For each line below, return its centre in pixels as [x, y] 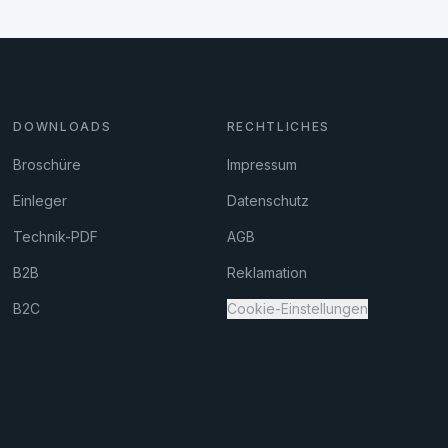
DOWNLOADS [62, 126]
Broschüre [47, 164]
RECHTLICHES [278, 126]
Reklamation [266, 272]
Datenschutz [267, 200]
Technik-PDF [56, 236]
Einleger [40, 200]
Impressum [261, 164]
